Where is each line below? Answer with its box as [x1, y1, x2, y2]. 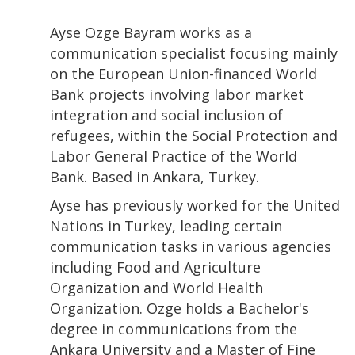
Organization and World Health [50, 277, 263, 297]
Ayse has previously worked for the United [50, 195, 340, 215]
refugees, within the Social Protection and [50, 125, 338, 145]
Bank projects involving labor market [50, 84, 304, 104]
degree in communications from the [50, 319, 297, 338]
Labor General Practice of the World [50, 146, 297, 166]
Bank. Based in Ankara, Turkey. [50, 166, 259, 186]
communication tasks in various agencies [50, 236, 331, 256]
